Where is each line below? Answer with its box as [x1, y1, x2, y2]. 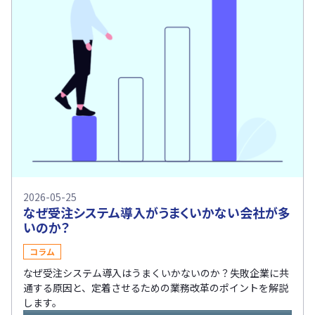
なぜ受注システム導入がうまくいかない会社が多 [23, 203, 290, 222]
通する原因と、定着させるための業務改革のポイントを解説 [23, 281, 288, 295]
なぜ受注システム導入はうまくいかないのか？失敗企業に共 [23, 266, 289, 281]
